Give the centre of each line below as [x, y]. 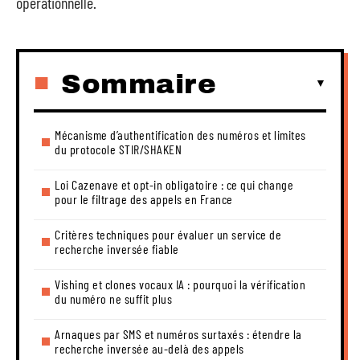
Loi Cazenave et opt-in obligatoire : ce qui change [174, 184]
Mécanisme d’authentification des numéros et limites [180, 134]
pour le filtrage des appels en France [144, 198]
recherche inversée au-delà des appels [149, 348]
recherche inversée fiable [117, 248]
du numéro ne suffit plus [113, 298]
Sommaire [139, 84]
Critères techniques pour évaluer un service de [168, 234]
